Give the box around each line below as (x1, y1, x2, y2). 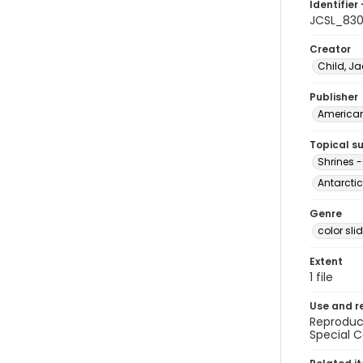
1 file (310, 269, 333, 285)
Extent (310, 254, 343, 268)
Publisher (310, 90, 358, 104)
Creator (310, 42, 351, 56)
